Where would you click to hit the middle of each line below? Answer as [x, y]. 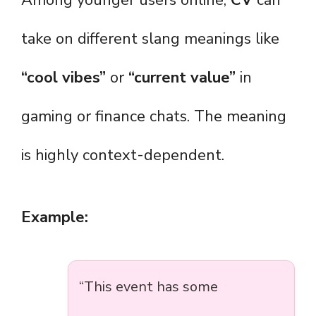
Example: [55, 218]
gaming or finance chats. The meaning [154, 117]
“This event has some [148, 287]
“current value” [182, 78]
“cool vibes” [63, 78]
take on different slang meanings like [150, 39]
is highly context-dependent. [123, 156]
